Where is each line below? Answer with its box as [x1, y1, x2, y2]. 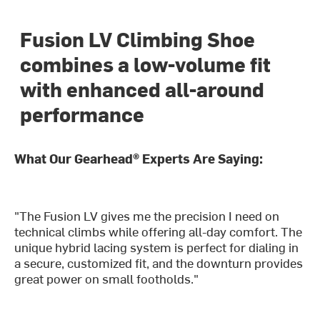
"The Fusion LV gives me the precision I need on [14, 206, 280, 225]
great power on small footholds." [14, 269, 199, 288]
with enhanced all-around [20, 75, 265, 103]
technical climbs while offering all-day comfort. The [14, 222, 303, 241]
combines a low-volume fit [20, 50, 271, 78]
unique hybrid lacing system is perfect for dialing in [14, 238, 299, 256]
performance [20, 100, 145, 128]
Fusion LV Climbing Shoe [20, 25, 256, 53]
